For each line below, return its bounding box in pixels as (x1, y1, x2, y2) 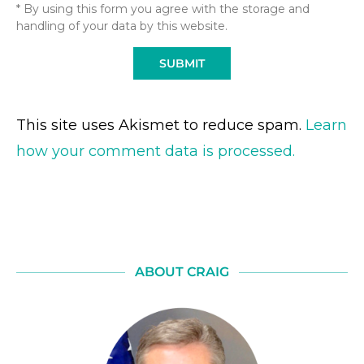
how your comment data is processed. (16, 141, 295, 160)
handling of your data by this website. (16, 18, 227, 33)
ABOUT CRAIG (135, 263, 229, 279)
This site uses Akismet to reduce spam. (16, 115, 305, 134)
